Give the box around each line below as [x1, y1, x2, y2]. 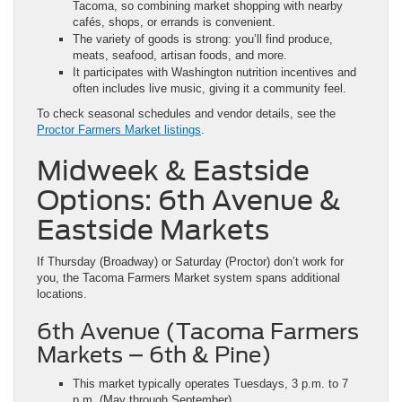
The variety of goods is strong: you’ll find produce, [73, 31, 333, 46]
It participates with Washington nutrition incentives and [73, 65, 356, 79]
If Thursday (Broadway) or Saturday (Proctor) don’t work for [37, 254, 344, 268]
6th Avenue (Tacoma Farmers [37, 318, 359, 345]
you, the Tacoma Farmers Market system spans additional [37, 270, 340, 284]
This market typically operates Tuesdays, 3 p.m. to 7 [73, 376, 348, 390]
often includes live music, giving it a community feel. [73, 81, 346, 95]
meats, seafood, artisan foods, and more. [73, 48, 287, 62]
